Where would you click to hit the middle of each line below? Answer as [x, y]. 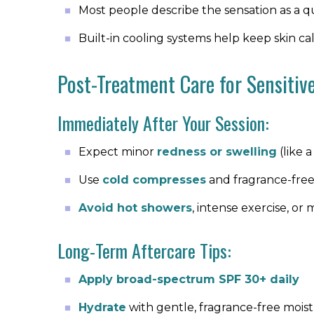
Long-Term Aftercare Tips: [144, 251]
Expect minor [118, 152]
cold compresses [154, 180]
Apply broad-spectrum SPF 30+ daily [189, 279]
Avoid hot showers [135, 208]
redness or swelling [217, 152]
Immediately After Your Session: [163, 123]
